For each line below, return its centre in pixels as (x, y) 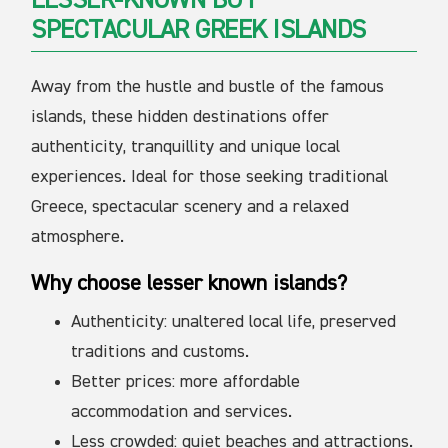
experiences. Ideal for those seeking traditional (210, 176)
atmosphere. (78, 236)
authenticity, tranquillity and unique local (186, 146)
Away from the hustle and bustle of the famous (208, 86)
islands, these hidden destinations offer (180, 116)
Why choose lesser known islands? (189, 283)
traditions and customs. (160, 351)
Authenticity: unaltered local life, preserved (234, 321)
